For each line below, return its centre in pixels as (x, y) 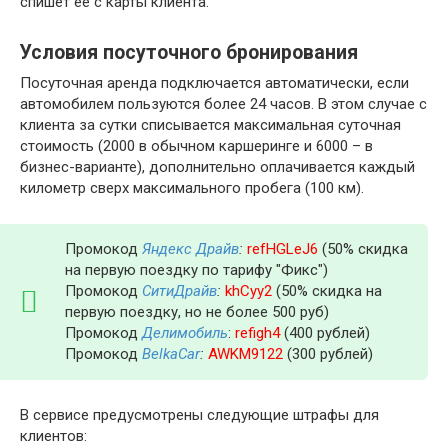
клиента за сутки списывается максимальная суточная (210, 124)
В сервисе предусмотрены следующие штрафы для (199, 414)
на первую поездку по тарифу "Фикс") (196, 269)
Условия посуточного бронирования (189, 53)
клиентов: (53, 435)
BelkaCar (171, 353)
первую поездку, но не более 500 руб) (197, 311)
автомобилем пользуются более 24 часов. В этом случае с (223, 103)
